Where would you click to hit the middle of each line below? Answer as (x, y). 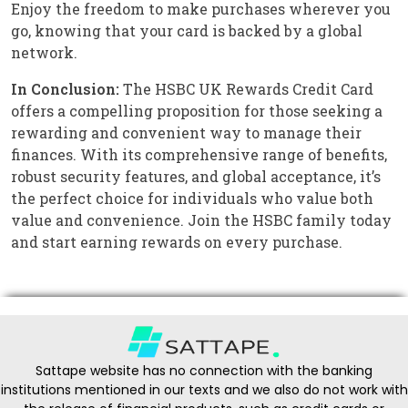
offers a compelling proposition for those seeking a (197, 111)
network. (44, 53)
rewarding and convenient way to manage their (186, 133)
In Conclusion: (65, 89)
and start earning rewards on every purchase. (177, 242)
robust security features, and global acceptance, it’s (196, 177)
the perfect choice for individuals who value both (192, 199)
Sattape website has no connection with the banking (204, 371)
